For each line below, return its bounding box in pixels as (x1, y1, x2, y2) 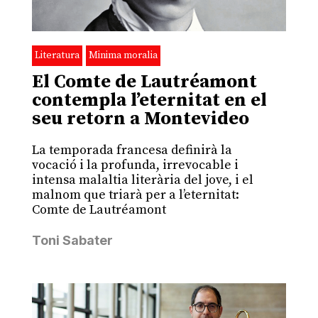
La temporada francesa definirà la (31, 141, 232, 158)
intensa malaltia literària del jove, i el (31, 171, 253, 188)
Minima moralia (88, 48, 158, 62)
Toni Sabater (31, 232, 113, 248)
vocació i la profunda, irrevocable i (31, 156, 238, 173)
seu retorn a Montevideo (31, 106, 249, 131)
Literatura (34, 48, 79, 62)
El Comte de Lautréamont (31, 70, 257, 94)
